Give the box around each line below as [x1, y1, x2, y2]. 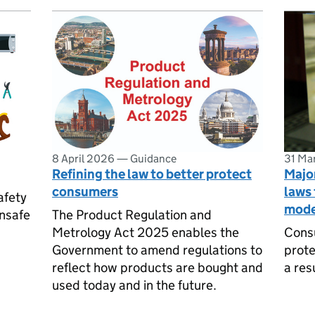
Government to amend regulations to [52, 241, 262, 258]
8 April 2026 [52, 152, 115, 165]
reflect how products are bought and [52, 259, 263, 276]
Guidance [130, 152, 176, 165]
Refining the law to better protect [52, 166, 252, 182]
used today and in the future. [52, 276, 217, 293]
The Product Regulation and [52, 206, 212, 223]
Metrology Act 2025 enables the [52, 224, 239, 240]
